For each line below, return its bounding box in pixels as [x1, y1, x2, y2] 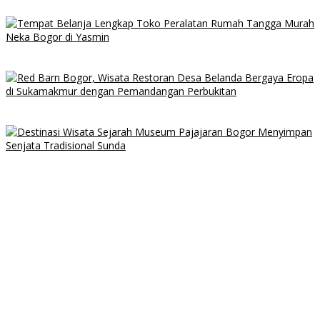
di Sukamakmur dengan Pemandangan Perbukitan [6, 112, 246, 126]
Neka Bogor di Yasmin [6, 58, 110, 71]
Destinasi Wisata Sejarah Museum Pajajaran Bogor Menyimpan [6, 153, 306, 166]
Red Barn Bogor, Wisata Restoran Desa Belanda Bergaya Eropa [6, 99, 310, 112]
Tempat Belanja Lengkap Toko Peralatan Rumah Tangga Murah [6, 44, 308, 58]
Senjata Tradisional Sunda [6, 166, 130, 180]
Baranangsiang [6, 4, 79, 17]
